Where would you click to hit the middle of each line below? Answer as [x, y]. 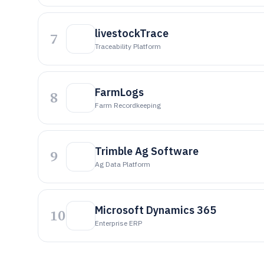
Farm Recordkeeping [128, 105]
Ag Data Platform [123, 164]
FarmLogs [119, 92]
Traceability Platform [128, 46]
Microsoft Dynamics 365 [156, 210]
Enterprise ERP [118, 223]
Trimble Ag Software [147, 151]
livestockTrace [132, 33]
